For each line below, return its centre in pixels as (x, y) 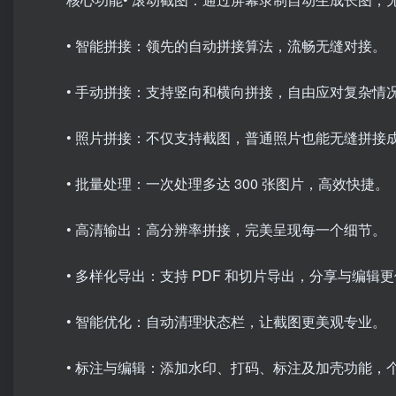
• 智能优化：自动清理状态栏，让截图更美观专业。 (226, 322)
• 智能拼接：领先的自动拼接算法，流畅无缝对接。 (226, 46)
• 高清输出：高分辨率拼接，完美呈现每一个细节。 (226, 230)
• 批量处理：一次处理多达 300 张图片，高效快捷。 (228, 184)
